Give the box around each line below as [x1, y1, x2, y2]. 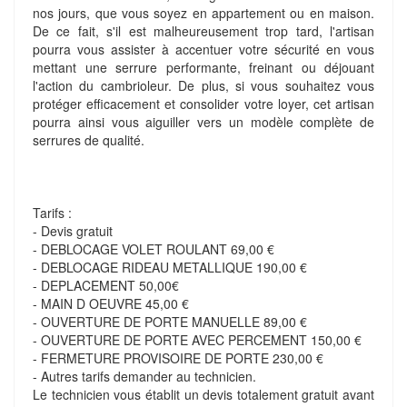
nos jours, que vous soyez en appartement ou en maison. [33, 4, 374, 22]
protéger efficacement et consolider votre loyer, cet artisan [33, 94, 374, 113]
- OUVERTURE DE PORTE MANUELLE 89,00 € [33, 313, 307, 331]
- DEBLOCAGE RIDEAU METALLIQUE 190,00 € [33, 258, 307, 276]
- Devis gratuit [33, 222, 113, 240]
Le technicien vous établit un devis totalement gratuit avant [33, 385, 374, 403]
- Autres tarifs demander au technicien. [33, 367, 256, 385]
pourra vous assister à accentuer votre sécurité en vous [33, 40, 374, 58]
